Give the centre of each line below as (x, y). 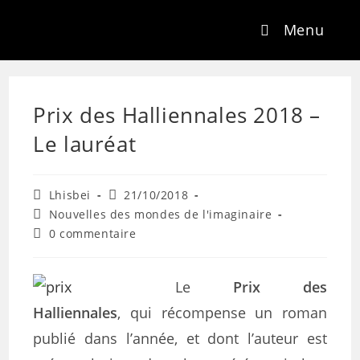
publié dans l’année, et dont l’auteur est (180, 338)
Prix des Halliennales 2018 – (177, 115)
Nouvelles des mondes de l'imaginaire (160, 214)
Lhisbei (70, 195)
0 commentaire (92, 233)
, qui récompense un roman (222, 313)
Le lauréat (85, 144)
